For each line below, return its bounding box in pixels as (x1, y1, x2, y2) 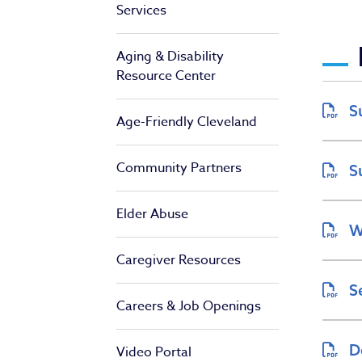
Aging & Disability (116, 47, 224, 67)
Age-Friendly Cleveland (116, 112, 257, 133)
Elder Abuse (116, 204, 188, 225)
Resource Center (116, 66, 216, 86)
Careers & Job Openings (116, 297, 261, 317)
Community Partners (116, 158, 242, 179)
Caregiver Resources (116, 250, 241, 271)
